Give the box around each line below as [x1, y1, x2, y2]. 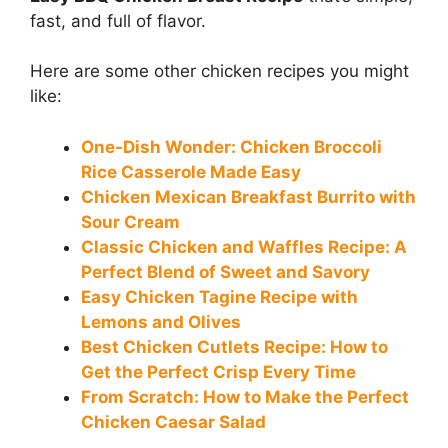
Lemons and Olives [81, 311, 241, 332]
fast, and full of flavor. [30, 10, 206, 31]
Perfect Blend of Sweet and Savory [81, 261, 370, 282]
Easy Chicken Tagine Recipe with [81, 286, 358, 307]
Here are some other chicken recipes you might [30, 61, 409, 82]
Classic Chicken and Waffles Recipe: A [81, 236, 407, 257]
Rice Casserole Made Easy [81, 161, 301, 182]
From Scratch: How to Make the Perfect [81, 386, 409, 407]
